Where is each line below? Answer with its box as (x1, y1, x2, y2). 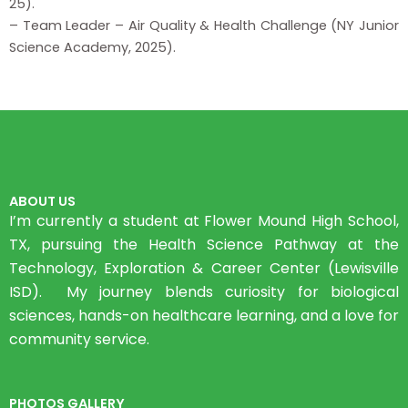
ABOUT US (9, 192, 76, 211)
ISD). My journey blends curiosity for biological (9, 281, 399, 303)
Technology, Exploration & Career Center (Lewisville (9, 258, 399, 280)
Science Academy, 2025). (9, 37, 176, 56)
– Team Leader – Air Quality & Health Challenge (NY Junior (9, 15, 399, 35)
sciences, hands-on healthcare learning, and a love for (9, 305, 399, 327)
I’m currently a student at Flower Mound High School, (9, 210, 399, 232)
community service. (9, 329, 149, 351)
